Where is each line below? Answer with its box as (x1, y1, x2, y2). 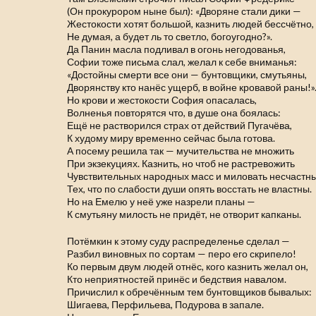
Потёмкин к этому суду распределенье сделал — (67, 235, 291, 247)
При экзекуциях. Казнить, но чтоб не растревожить (67, 157, 296, 169)
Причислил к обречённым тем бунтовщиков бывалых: (67, 286, 312, 298)
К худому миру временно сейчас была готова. (67, 132, 276, 144)
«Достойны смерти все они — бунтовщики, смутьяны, (67, 68, 308, 80)
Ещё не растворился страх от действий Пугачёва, (67, 119, 293, 131)
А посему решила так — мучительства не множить (67, 145, 295, 157)
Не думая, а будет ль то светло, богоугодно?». (67, 30, 273, 42)
